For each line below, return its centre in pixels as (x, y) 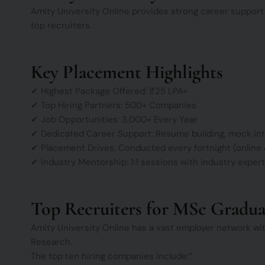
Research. (51, 242)
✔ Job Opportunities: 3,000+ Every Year (114, 120)
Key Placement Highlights (127, 72)
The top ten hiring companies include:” (112, 256)
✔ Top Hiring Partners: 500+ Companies (114, 106)
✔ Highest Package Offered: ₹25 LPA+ (109, 91)
